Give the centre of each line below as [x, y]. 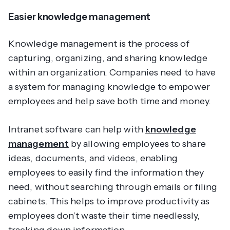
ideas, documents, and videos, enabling [93, 158]
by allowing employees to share [137, 144]
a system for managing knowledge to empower [109, 87]
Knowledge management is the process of [99, 44]
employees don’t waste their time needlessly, [104, 216]
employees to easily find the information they [106, 173]
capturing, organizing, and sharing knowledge [108, 58]
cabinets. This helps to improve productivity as [109, 202]
